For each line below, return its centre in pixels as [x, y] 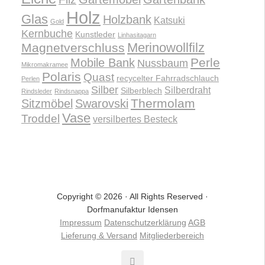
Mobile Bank [103, 63]
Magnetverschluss [73, 48]
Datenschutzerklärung [145, 222]
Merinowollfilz [166, 48]
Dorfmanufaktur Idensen [132, 209]
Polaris [62, 77]
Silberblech [141, 91]
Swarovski [102, 104]
